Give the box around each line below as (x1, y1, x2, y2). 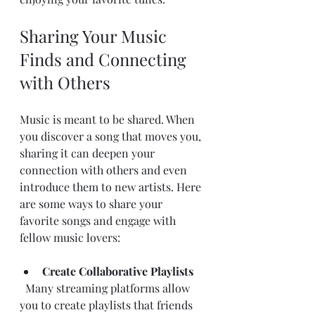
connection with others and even (20, 162, 190, 177)
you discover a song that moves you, (20, 128, 204, 143)
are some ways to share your (20, 195, 165, 211)
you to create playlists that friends (20, 297, 195, 312)
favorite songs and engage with (20, 212, 179, 228)
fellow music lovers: (20, 229, 120, 245)
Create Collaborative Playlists (42, 263, 193, 278)
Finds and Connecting (20, 47, 191, 70)
